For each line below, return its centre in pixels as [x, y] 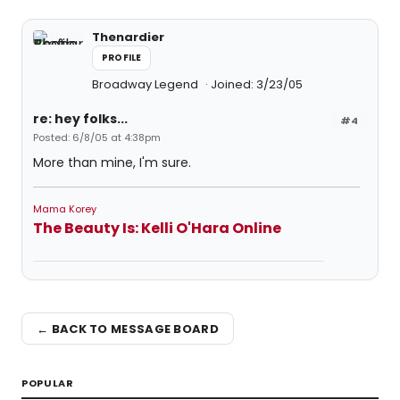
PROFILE [122, 58]
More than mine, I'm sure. [112, 162]
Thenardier [128, 37]
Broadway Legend [146, 84]
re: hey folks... [80, 119]
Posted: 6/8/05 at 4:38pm [97, 137]
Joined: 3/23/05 [257, 84]
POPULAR [48, 383]
